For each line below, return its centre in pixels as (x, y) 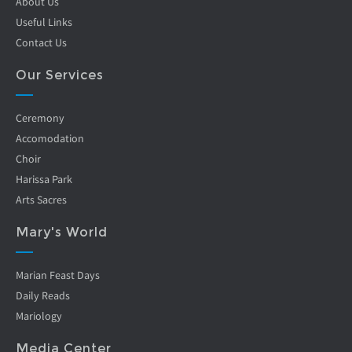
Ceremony (40, 117)
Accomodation (50, 138)
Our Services (60, 75)
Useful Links (44, 22)
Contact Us (41, 42)
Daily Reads (43, 295)
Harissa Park (44, 179)
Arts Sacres (41, 199)
